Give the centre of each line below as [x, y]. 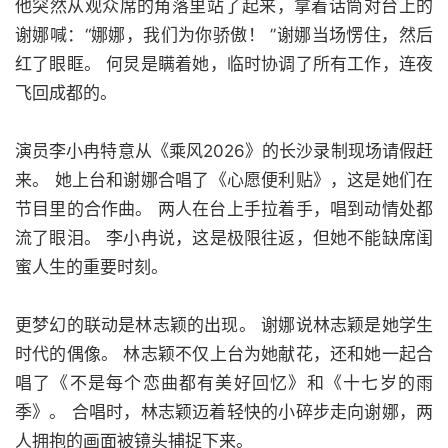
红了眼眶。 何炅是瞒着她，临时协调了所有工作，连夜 [224, 64]
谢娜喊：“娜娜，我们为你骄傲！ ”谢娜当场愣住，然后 [224, 35]
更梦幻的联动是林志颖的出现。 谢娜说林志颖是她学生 [224, 325]
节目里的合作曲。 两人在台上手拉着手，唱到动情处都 [224, 209]
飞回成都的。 [66, 93]
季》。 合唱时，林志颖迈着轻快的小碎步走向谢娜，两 [224, 412]
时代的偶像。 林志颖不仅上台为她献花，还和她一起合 [224, 354]
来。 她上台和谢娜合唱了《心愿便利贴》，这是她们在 [224, 180]
